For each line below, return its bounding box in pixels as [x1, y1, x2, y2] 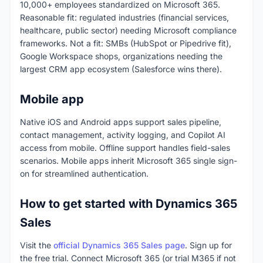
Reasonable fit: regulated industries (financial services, [20, 12, 229, 23]
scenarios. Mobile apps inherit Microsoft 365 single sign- [20, 156, 237, 166]
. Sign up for [185, 240, 232, 251]
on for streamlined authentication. [20, 168, 149, 179]
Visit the [20, 240, 53, 251]
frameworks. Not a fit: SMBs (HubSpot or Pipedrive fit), [20, 38, 231, 49]
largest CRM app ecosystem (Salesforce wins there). [20, 64, 222, 75]
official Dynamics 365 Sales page [53, 240, 185, 251]
